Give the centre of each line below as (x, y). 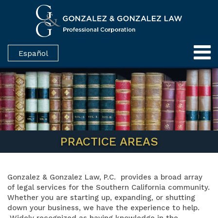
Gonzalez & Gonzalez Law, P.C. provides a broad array (105, 177)
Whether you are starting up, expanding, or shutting (101, 197)
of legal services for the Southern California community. (109, 187)
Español (33, 54)
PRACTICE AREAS (109, 141)
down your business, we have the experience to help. (103, 208)
